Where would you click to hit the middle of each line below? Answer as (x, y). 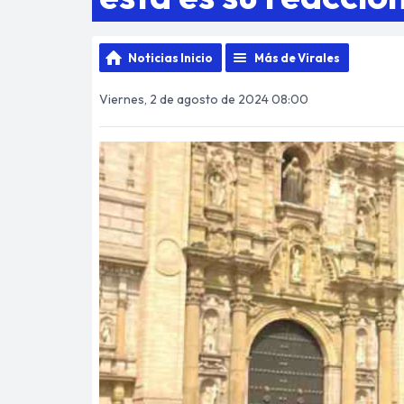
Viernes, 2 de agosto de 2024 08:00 (204, 99)
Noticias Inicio (170, 58)
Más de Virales (297, 58)
